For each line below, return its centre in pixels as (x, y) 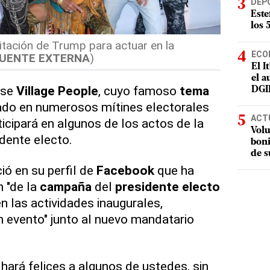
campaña (65, 187)
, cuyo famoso (139, 91)
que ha (174, 171)
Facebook (125, 171)
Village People (57, 91)
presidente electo (167, 187)
